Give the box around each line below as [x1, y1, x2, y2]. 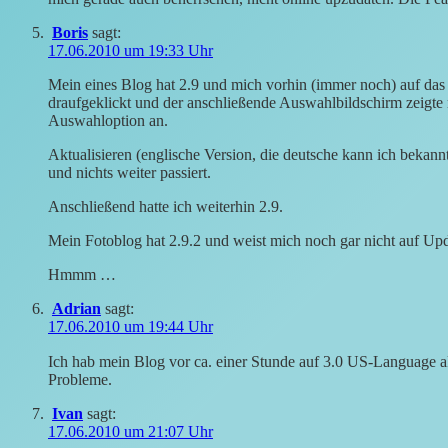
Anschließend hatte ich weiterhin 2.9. [48, 198, 283, 216]
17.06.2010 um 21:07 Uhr [48, 423, 213, 441]
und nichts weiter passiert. [48, 164, 211, 182]
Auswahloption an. [48, 112, 168, 130]
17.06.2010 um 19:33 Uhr [48, 42, 213, 60]
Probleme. [48, 371, 112, 389]
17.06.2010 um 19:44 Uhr [48, 318, 213, 336]
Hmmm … [48, 266, 116, 284]
